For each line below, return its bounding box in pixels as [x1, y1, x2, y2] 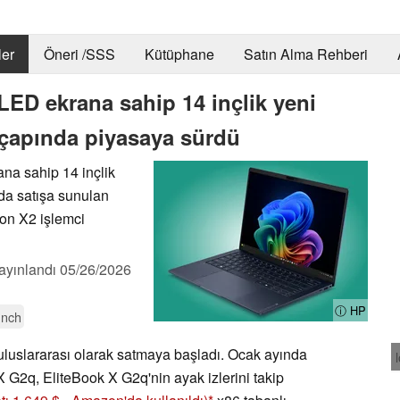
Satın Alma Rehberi [243, 44, 368, 65]
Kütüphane [144, 44, 214, 65]
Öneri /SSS [43, 44, 115, 65]
